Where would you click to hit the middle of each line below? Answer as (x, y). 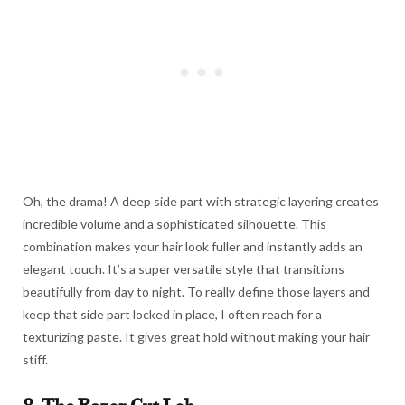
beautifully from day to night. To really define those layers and (196, 291)
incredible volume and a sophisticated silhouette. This (174, 223)
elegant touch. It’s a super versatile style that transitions (184, 268)
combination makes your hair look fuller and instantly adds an (193, 246)
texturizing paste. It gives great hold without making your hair (196, 336)
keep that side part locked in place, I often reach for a (172, 314)
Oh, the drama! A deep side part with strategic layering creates (201, 201)
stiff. (35, 359)
